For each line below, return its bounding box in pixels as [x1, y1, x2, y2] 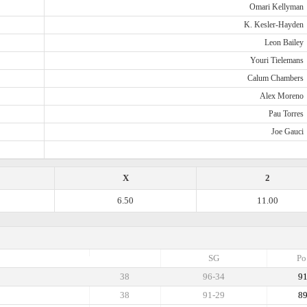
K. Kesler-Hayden [243, 20, 304, 29]
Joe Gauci [271, 127, 304, 136]
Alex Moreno [259, 91, 304, 101]
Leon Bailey [264, 38, 304, 47]
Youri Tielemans [249, 56, 304, 65]
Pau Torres [268, 109, 304, 119]
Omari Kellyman [249, 2, 304, 12]
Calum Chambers [247, 73, 304, 83]
